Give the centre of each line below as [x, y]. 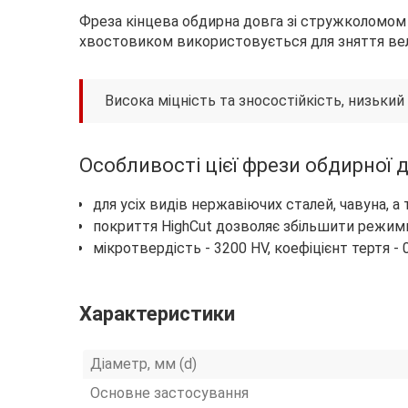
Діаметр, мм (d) [143, 364]
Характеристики [157, 314]
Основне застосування [169, 393]
